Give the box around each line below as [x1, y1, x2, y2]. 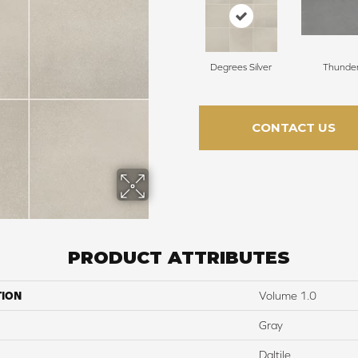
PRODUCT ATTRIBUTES [68, 247, 290, 269]
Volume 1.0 [259, 289, 316, 303]
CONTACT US [251, 120, 336, 136]
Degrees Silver [210, 62, 272, 74]
